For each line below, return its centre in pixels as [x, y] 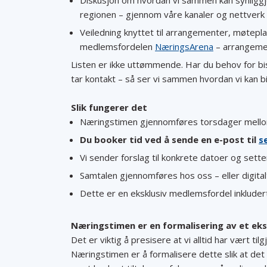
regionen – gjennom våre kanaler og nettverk [172, 14]
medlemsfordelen [117, 46]
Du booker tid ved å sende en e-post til [169, 139]
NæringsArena [184, 46]
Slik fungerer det [109, 107]
